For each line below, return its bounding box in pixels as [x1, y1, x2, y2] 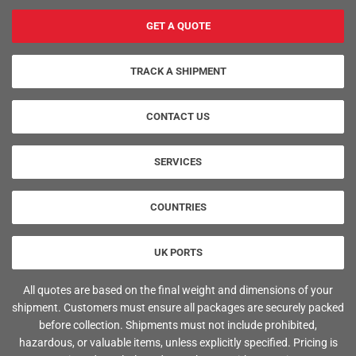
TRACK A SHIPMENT [130, 64, 226, 77]
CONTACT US [146, 110, 210, 122]
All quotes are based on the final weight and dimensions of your [23, 283, 333, 296]
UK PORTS [153, 246, 203, 258]
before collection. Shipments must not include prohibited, [39, 318, 317, 331]
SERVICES [154, 155, 202, 168]
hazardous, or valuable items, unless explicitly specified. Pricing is [18, 335, 338, 349]
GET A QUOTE [145, 19, 211, 32]
